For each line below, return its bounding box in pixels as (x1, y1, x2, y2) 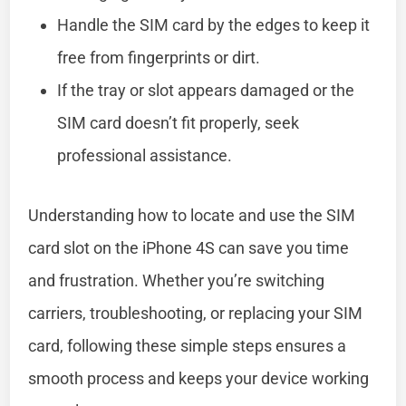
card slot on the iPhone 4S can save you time (28, 237, 350, 257)
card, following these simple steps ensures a (28, 335, 347, 355)
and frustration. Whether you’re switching (28, 270, 325, 290)
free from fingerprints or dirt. (57, 47, 261, 67)
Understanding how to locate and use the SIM (28, 205, 356, 225)
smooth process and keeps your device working (28, 368, 370, 388)
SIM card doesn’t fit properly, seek (57, 112, 300, 132)
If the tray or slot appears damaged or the (57, 80, 355, 100)
